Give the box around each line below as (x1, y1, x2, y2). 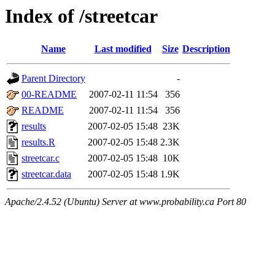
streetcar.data (21, 169, 71, 180)
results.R (21, 137, 55, 148)
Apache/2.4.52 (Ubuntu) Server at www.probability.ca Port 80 (5, 196, 246, 207)
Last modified (94, 44, 152, 55)
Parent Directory (21, 73, 85, 84)
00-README (21, 89, 77, 100)
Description (182, 44, 230, 55)
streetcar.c (21, 153, 60, 164)
